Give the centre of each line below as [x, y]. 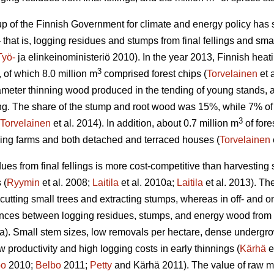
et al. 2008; [66, 182]
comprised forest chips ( [154, 73]
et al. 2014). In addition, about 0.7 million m [145, 123]
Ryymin [23, 182]
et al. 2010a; [148, 182]
